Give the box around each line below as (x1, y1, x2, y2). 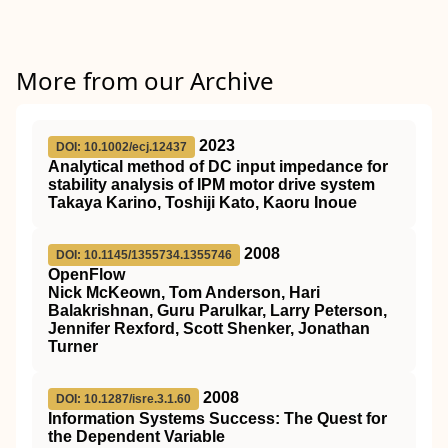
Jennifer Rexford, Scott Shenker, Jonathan (48, 320, 370, 337)
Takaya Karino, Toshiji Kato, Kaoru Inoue (48, 194, 357, 211)
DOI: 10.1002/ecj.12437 (56, 140, 187, 154)
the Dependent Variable (48, 428, 225, 445)
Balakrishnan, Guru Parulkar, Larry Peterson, (48, 302, 387, 319)
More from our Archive (16, 64, 274, 97)
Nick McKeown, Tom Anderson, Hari (48, 284, 320, 301)
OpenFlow (48, 266, 125, 283)
